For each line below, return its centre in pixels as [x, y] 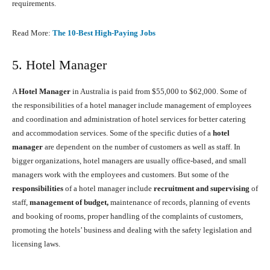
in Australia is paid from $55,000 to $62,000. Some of [159, 92]
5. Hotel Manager [59, 65]
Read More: [32, 33]
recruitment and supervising [202, 189]
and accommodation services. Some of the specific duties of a [112, 133]
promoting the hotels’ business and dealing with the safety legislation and [132, 230]
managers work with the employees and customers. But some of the [121, 175]
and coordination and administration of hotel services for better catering [129, 119]
